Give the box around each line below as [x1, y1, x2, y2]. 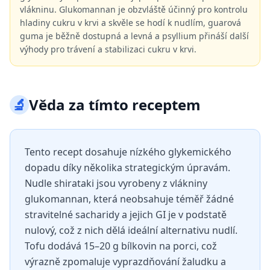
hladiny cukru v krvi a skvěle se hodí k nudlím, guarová [20, 17, 241, 28]
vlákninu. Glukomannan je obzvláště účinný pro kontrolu [20, 4, 248, 15]
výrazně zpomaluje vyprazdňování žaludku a [25, 255, 226, 268]
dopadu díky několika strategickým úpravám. [25, 161, 230, 174]
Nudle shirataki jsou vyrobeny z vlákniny [25, 177, 207, 190]
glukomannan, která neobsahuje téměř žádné [25, 192, 234, 206]
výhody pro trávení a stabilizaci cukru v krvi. [20, 43, 196, 55]
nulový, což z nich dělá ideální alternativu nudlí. [25, 224, 237, 237]
